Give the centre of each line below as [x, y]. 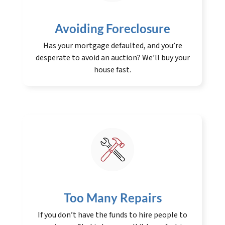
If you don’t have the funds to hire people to [113, 215]
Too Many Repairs [113, 198]
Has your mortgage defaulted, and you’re [113, 46]
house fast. [113, 70]
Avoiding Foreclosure [113, 29]
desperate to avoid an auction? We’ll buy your [113, 58]
